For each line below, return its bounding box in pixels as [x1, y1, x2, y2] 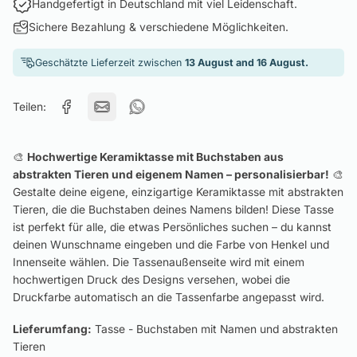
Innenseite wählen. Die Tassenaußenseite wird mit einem [13, 256, 304, 269]
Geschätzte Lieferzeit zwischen [35, 57, 185, 69]
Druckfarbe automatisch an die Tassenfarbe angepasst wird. [13, 291, 324, 304]
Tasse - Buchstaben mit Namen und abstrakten [92, 323, 338, 336]
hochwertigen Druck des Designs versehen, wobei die [13, 273, 290, 287]
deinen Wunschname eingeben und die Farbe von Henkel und [13, 238, 329, 252]
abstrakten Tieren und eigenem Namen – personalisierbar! [13, 168, 329, 182]
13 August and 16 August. [185, 57, 308, 69]
